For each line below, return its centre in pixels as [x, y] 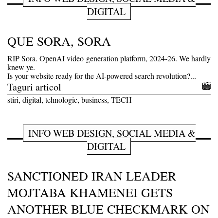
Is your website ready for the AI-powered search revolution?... [102, 75]
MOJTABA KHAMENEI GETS [90, 192]
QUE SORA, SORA [59, 41]
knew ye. [21, 67]
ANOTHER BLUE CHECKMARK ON [109, 209]
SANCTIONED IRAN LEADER [92, 175]
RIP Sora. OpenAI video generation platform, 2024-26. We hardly [109, 58]
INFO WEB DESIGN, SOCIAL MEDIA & [112, 133]
